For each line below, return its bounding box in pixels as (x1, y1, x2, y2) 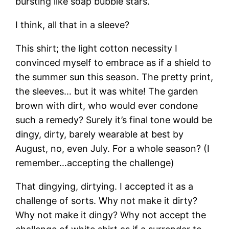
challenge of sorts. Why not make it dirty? (15, 195, 198, 206)
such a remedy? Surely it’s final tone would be (15, 114, 213, 125)
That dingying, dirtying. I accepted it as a (15, 180, 194, 192)
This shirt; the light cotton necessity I (15, 42, 178, 54)
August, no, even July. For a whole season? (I (15, 143, 210, 154)
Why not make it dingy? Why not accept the (15, 209, 207, 220)
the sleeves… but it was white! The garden (15, 85, 199, 97)
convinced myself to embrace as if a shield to (15, 57, 212, 68)
